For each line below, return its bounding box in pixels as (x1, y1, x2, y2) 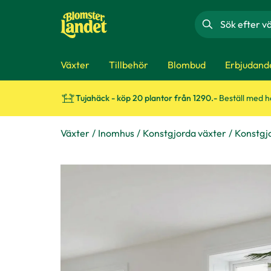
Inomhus (98, 127, 134, 139)
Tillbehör (109, 58, 148, 71)
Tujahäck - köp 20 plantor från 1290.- (76, 93, 219, 103)
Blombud (168, 58, 206, 71)
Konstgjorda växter (143, 127, 226, 139)
